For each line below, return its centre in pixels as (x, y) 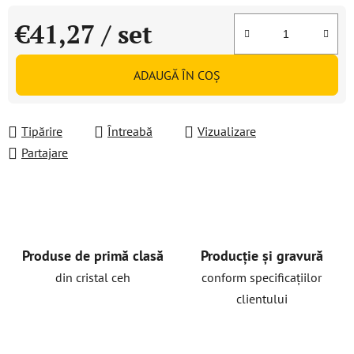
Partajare (45, 153)
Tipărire (42, 131)
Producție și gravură (262, 256)
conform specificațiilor (262, 277)
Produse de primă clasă (92, 256)
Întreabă (130, 131)
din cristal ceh (92, 277)
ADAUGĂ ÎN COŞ (177, 75)
